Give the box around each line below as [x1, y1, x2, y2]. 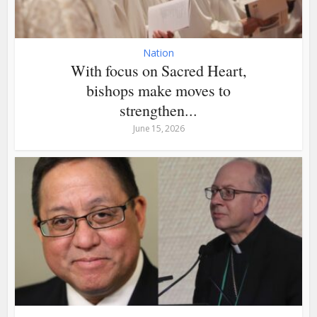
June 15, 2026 [132, 122, 185, 134]
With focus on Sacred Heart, [70, 59, 247, 81]
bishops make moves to [86, 79, 231, 100]
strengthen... [120, 99, 197, 120]
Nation [143, 45, 174, 59]
